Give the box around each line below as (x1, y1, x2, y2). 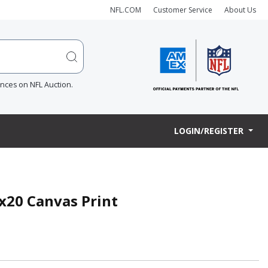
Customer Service (153, 4, 212, 15)
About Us (224, 4, 256, 15)
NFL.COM (110, 4, 141, 15)
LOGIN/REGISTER (174, 125, 246, 137)
